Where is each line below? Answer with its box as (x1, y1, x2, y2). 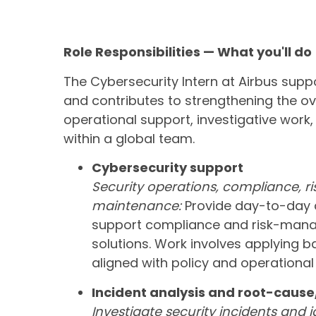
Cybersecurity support (92, 159, 243, 177)
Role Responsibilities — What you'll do (63, 43, 312, 61)
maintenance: (92, 197, 181, 215)
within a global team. (63, 129, 195, 147)
